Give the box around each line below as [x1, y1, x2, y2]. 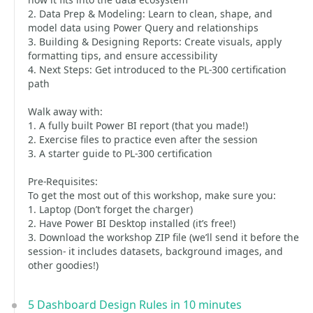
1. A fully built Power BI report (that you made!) [28, 119, 248, 132]
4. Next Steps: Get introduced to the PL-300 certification [28, 63, 286, 76]
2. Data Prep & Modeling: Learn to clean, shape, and [28, 7, 272, 20]
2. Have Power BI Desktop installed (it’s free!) [28, 217, 235, 230]
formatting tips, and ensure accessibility [28, 49, 217, 62]
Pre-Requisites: [28, 175, 98, 188]
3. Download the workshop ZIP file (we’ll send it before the [28, 231, 299, 244]
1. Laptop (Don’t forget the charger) [28, 203, 193, 216]
